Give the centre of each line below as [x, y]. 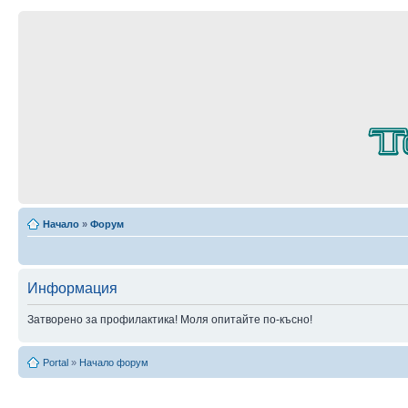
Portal [56, 362]
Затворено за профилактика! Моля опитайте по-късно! [170, 320]
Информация [72, 288]
